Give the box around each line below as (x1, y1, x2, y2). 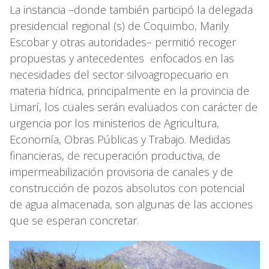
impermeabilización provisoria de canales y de (10, 164, 233, 179)
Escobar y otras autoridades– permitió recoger (10, 34, 236, 49)
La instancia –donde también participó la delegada (10, 2, 253, 17)
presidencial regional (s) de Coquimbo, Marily (10, 18, 229, 33)
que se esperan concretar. (10, 213, 142, 228)
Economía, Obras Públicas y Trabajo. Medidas (10, 131, 231, 147)
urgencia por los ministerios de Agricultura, (10, 115, 219, 130)
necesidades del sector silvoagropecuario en (10, 67, 228, 82)
